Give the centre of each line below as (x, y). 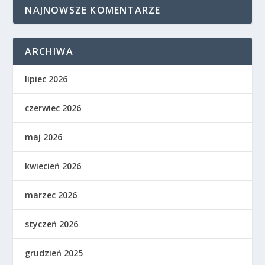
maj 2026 (44, 137)
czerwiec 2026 (53, 108)
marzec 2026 (51, 195)
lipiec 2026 (46, 79)
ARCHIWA (49, 51)
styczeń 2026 (52, 224)
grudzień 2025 (54, 253)
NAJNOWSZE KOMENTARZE (93, 10)
